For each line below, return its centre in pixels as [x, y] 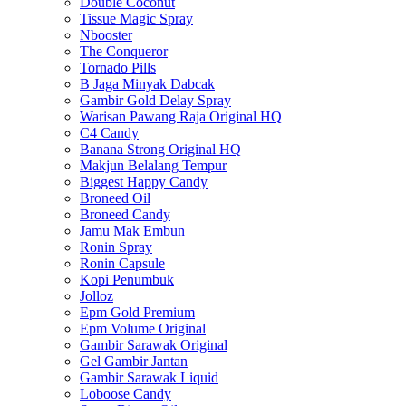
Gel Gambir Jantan [134, 361]
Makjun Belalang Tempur [153, 165]
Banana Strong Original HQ [160, 149]
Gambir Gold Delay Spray [155, 100]
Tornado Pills [118, 67]
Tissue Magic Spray [136, 18]
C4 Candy [109, 132]
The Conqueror [124, 51]
